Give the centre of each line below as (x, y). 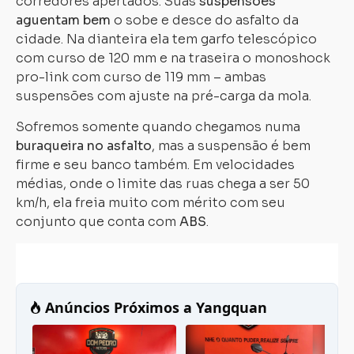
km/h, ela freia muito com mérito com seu (151, 203)
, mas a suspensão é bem (231, 146)
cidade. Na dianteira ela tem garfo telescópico (166, 39)
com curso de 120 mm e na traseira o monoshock (173, 58)
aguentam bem (63, 20)
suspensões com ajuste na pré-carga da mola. (164, 96)
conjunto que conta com (98, 222)
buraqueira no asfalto (84, 146)
